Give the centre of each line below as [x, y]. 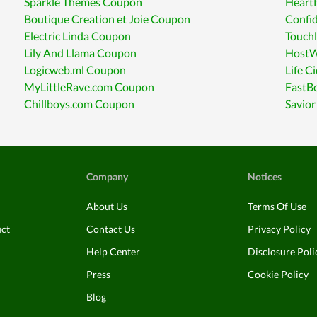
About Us [107, 206]
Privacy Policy [279, 229]
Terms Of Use [277, 206]
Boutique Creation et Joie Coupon [108, 19]
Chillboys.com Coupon [80, 104]
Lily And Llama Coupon [81, 53]
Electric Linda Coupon [78, 36]
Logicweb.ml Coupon [75, 70]
